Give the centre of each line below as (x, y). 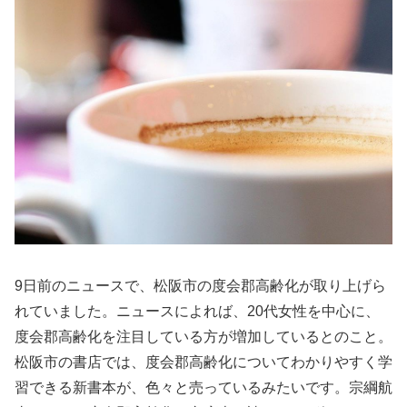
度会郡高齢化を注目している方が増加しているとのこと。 (203, 336)
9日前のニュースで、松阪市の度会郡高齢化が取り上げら (200, 285)
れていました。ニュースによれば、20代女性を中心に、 (197, 311)
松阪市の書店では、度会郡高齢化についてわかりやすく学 (203, 362)
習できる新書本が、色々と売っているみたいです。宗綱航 (203, 387)
